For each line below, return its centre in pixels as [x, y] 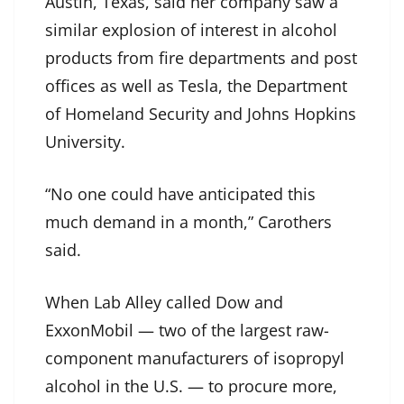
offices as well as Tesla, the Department [196, 86]
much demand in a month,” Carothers [188, 222]
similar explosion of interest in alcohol [191, 30]
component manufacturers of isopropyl [195, 358]
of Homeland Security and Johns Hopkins [201, 114]
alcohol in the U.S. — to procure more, [191, 386]
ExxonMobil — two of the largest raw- [187, 331]
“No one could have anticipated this [180, 194]
